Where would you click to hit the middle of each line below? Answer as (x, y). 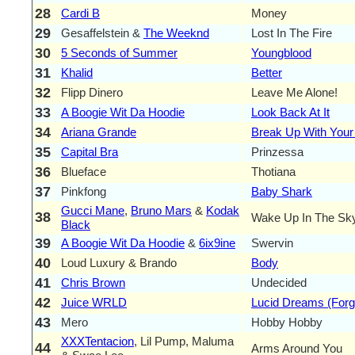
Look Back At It (290, 112)
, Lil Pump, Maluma (184, 341)
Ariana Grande (99, 132)
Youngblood (281, 52)
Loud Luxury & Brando (119, 262)
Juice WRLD (94, 302)
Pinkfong (84, 191)
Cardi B (80, 13)
